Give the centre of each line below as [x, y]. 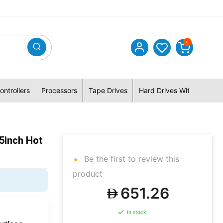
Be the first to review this [130, 159]
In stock [136, 212]
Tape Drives [108, 90]
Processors [59, 90]
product [88, 174]
